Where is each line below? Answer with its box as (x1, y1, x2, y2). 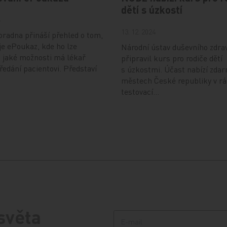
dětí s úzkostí (121, 3, 182, 17)
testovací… (121, 86, 159, 97)
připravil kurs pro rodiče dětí (121, 53, 222, 64)
